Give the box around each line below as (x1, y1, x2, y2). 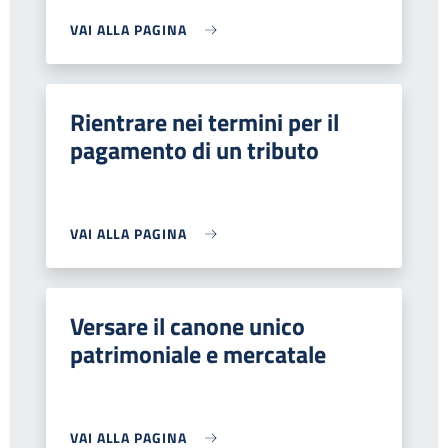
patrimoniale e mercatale (70, 336, 326, 372)
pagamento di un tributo (70, 132, 319, 168)
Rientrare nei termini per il (70, 104, 339, 140)
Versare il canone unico (70, 308, 305, 344)
